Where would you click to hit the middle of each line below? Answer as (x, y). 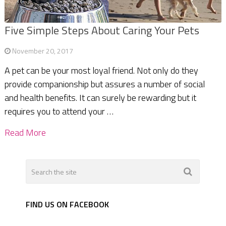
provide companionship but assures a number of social (104, 84)
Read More (25, 133)
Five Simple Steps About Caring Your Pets (102, 31)
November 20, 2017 (42, 51)
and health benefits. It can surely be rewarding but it (100, 98)
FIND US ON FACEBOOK (68, 205)
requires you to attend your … (59, 111)
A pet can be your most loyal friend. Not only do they (101, 71)
